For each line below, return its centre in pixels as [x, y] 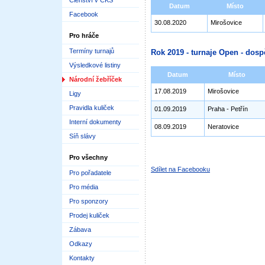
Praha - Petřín [228, 109]
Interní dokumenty [95, 122]
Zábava [80, 230]
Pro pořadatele [90, 173]
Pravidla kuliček [92, 108]
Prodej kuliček [89, 215]
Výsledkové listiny [95, 65]
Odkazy [81, 244]
